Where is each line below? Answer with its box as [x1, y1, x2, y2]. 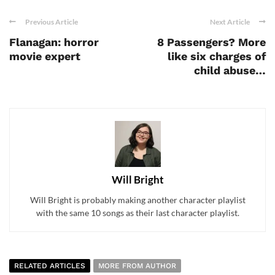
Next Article [210, 17, 250, 26]
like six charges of [168, 49, 266, 63]
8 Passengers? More [157, 35, 266, 48]
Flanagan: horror [9, 35, 99, 48]
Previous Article [25, 17, 78, 26]
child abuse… [194, 63, 266, 77]
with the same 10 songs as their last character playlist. [36, 207, 239, 218]
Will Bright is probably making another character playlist [29, 194, 246, 205]
